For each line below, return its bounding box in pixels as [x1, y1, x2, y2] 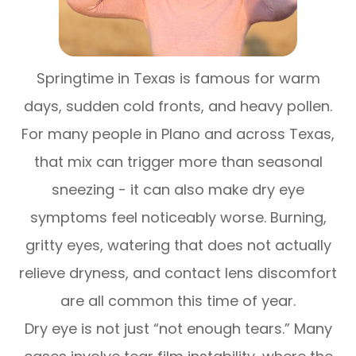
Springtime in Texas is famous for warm [36, 68, 320, 89]
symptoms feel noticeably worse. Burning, [29, 207, 327, 228]
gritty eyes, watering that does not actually [25, 235, 331, 256]
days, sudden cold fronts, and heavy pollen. [24, 96, 332, 117]
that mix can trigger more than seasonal [33, 152, 323, 172]
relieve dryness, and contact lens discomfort [19, 263, 337, 284]
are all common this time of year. [60, 291, 296, 311]
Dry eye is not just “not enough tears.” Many [24, 319, 332, 339]
